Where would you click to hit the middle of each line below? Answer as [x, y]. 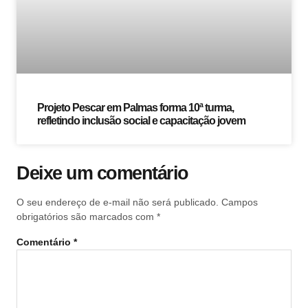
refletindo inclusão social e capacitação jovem [141, 121]
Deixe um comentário [102, 174]
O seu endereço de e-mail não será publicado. [118, 202]
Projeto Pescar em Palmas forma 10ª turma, [135, 108]
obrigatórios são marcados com [87, 217]
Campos [240, 202]
